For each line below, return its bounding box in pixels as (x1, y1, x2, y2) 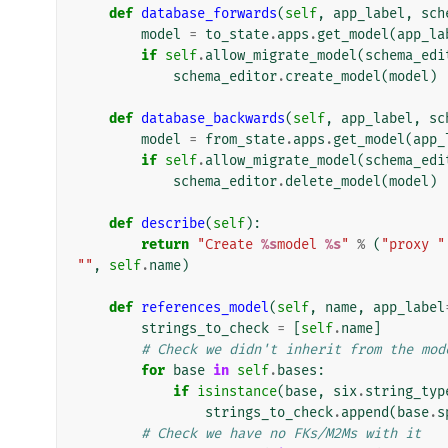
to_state (205, 25, 269, 43)
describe (141, 214, 205, 232)
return (141, 235, 189, 253)
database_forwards (141, 4, 277, 22)
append (341, 403, 389, 421)
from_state (205, 130, 285, 148)
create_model (285, 67, 381, 85)
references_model (141, 298, 269, 316)
